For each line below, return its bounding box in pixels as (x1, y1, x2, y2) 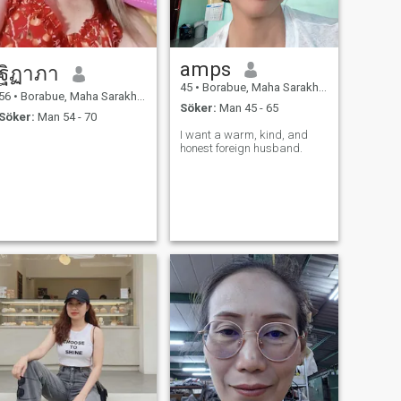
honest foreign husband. (179, 141, 303, 155)
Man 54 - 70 (34, 109, 97, 124)
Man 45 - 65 (216, 100, 278, 115)
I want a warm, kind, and (179, 127, 308, 141)
